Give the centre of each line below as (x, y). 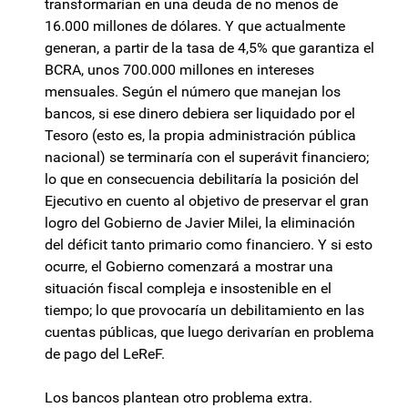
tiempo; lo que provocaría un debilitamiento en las (204, 311)
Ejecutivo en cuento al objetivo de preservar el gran (207, 201)
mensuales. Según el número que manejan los (193, 92)
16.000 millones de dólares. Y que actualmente (195, 26)
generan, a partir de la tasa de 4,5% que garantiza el (209, 48)
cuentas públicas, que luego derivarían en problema (209, 332)
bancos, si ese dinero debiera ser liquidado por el (200, 114)
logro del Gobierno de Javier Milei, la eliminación (200, 223)
